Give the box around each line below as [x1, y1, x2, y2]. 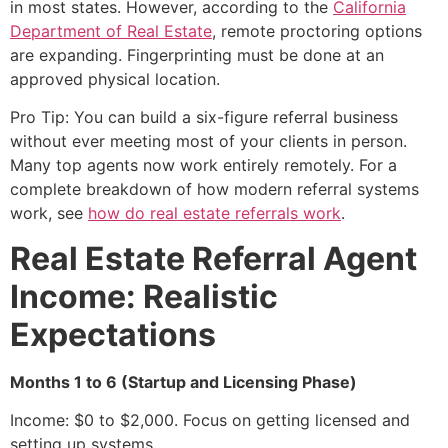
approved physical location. [10, 69, 220, 90]
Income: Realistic [10, 276, 278, 316]
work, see [10, 203, 88, 224]
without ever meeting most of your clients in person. [10, 131, 407, 152]
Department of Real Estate [10, 21, 212, 42]
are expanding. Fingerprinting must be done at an [10, 45, 384, 66]
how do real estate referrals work [88, 203, 341, 224]
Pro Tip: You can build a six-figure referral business [10, 107, 398, 128]
